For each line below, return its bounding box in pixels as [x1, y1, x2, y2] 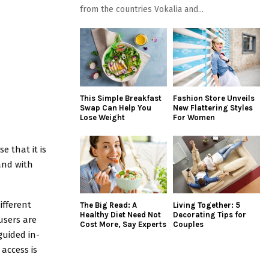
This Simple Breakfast [80, 93, 162, 103]
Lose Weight [80, 112, 125, 122]
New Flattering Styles [173, 103, 253, 112]
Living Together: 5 [173, 201, 240, 210]
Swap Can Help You [80, 103, 151, 112]
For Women [173, 112, 215, 122]
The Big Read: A [80, 201, 137, 210]
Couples [173, 220, 204, 229]
